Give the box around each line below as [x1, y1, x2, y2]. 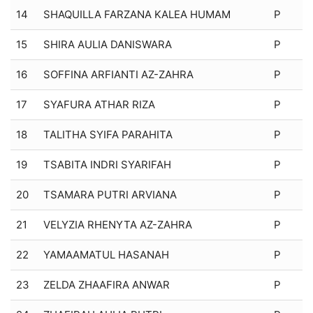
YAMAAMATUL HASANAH [43, 247, 169, 261]
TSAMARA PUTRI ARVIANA [43, 187, 177, 201]
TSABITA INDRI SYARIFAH [43, 157, 171, 171]
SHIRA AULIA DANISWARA [43, 37, 172, 51]
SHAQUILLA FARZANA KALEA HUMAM [43, 7, 231, 21]
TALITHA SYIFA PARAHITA [43, 127, 173, 141]
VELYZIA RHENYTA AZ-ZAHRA [43, 217, 192, 231]
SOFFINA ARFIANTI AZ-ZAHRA [43, 67, 194, 81]
